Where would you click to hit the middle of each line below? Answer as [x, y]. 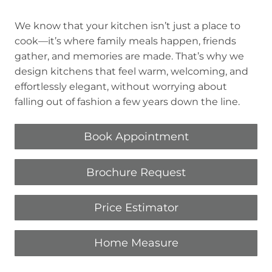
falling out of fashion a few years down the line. [128, 102]
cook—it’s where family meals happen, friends [125, 41]
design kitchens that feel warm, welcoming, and [131, 71]
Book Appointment [136, 137]
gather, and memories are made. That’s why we [129, 56]
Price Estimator [136, 207]
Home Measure [136, 243]
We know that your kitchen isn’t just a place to [127, 26]
